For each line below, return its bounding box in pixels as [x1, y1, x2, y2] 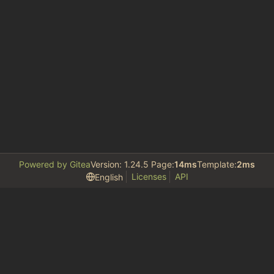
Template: [197, 159, 237, 169]
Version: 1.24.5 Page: [91, 159, 174, 169]
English [94, 171, 123, 182]
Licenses [131, 171, 166, 182]
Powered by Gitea [19, 159, 91, 169]
